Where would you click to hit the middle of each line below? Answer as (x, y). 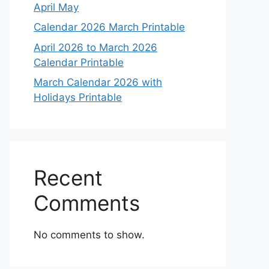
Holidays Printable (78, 97)
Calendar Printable (79, 62)
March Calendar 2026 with (98, 82)
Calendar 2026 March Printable (109, 27)
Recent (68, 178)
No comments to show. (89, 235)
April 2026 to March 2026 (95, 47)
